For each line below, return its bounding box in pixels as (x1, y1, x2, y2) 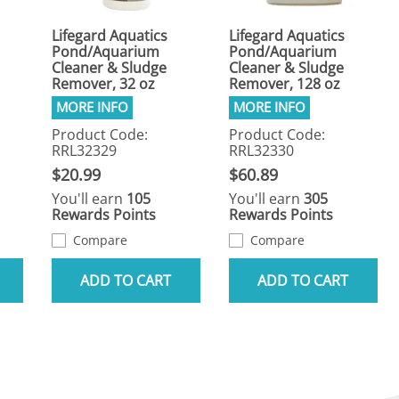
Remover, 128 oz (228, 74, 340, 94)
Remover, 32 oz (51, 74, 155, 94)
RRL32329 (51, 141, 117, 161)
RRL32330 (228, 141, 294, 161)
